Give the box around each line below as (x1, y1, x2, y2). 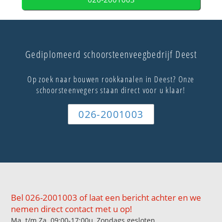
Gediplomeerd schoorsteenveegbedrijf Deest (25, 48, 197, 61)
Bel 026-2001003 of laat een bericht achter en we (11, 191, 202, 203)
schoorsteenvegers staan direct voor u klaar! (36, 84, 186, 96)
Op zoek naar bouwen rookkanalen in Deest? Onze (27, 73, 195, 85)
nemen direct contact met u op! (11, 203, 133, 215)
